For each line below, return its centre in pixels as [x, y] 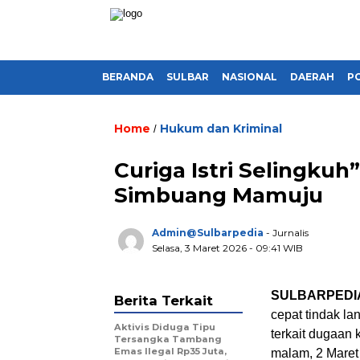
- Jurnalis [287, 233]
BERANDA [128, 77]
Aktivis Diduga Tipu [165, 327]
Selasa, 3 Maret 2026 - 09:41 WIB [227, 248]
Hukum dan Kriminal [221, 129]
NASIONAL [250, 77]
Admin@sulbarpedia [208, 233]
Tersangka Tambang [168, 339]
